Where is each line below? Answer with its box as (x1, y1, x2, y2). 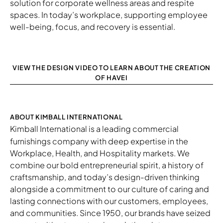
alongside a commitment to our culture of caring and (10, 183, 209, 194)
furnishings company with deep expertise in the (10, 135, 188, 146)
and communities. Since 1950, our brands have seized (10, 207, 211, 218)
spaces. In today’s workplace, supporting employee (10, 9, 208, 20)
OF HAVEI (95, 73, 128, 82)
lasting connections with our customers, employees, (10, 195, 208, 206)
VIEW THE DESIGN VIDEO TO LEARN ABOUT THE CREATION (12, 63, 211, 72)
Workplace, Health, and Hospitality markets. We (10, 147, 190, 158)
